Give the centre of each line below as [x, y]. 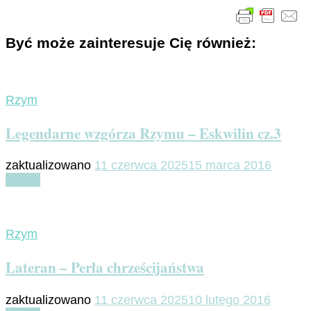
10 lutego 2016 [229, 300]
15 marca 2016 [230, 166]
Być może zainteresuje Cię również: [131, 43]
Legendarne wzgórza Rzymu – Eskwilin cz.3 [143, 133]
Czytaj [23, 180]
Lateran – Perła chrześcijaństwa [105, 267]
